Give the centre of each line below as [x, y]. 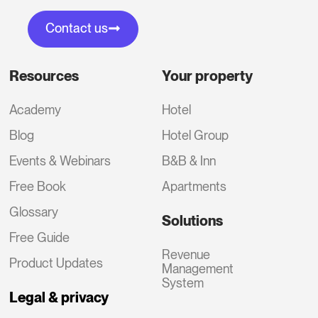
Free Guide [40, 237]
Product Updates [56, 263]
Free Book [38, 186]
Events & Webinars [60, 160]
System [183, 283]
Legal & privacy [59, 297]
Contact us [76, 28]
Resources [44, 76]
